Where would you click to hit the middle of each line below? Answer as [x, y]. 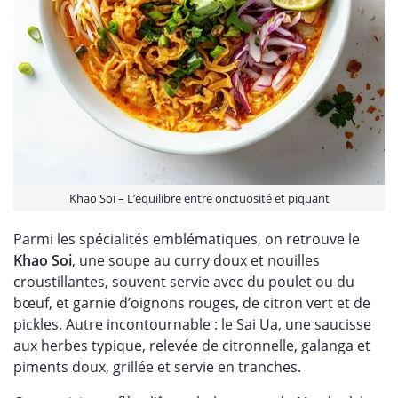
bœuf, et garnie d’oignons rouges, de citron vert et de [192, 302]
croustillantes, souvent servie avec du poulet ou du [184, 281]
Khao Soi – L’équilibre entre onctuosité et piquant [199, 198]
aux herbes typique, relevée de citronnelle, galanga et [192, 345]
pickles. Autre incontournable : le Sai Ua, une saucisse [192, 324]
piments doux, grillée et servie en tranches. [159, 366]
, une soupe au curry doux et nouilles [196, 260]
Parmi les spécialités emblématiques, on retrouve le [187, 239]
